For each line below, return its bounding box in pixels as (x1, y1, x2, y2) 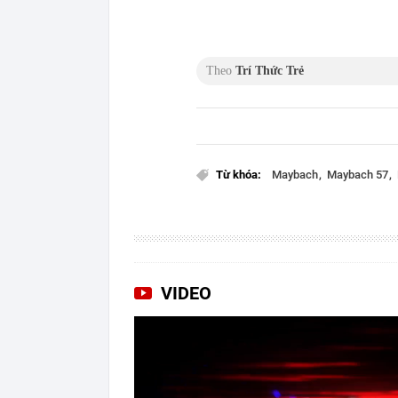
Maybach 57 (327, 167, 391, 181)
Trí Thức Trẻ (235, 63, 304, 77)
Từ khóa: (216, 167, 261, 181)
